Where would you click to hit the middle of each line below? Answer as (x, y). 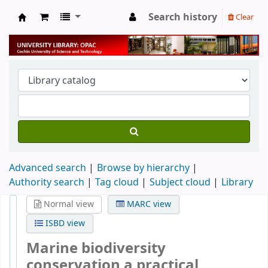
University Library (66, 30)
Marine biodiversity (96, 249)
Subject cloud (180, 182)
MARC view (148, 204)
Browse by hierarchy (143, 168)
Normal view (68, 204)
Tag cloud (117, 182)
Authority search (47, 182)
